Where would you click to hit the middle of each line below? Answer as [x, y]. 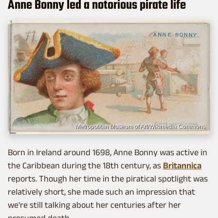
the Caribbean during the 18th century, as [85, 165]
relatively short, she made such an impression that [101, 191]
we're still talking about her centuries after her [94, 205]
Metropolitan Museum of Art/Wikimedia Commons [140, 126]
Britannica [182, 165]
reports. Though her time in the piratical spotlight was [108, 178]
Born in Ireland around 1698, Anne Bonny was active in [108, 152]
